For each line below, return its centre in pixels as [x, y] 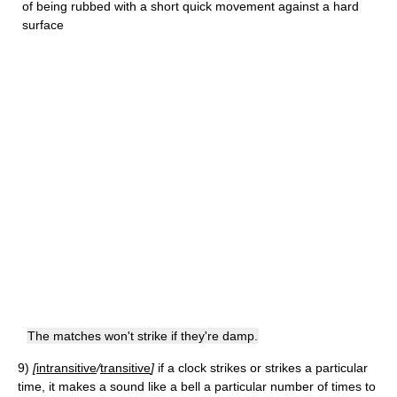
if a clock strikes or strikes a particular [263, 368]
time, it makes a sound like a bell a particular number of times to [197, 386]
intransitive [66, 368]
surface [43, 25]
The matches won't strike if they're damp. [143, 336]
